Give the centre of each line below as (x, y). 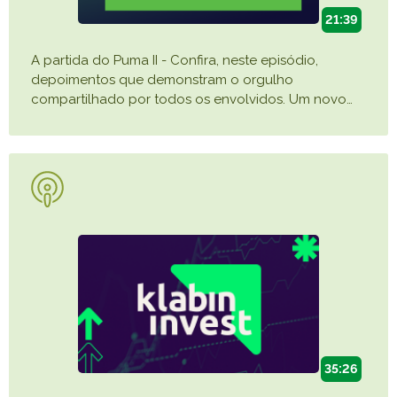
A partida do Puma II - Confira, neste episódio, (175, 61)
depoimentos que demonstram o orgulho (162, 80)
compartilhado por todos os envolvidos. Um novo (189, 100)
